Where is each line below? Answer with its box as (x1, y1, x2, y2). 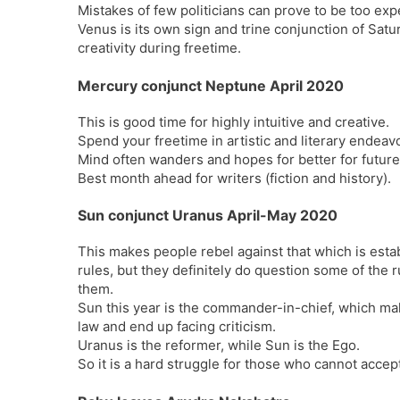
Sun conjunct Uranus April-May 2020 (78, 206, 337, 224)
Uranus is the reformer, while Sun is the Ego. (78, 337, 360, 354)
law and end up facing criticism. (78, 318, 276, 335)
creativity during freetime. (78, 39, 241, 56)
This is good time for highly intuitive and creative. (78, 112, 389, 130)
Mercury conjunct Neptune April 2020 (78, 76, 344, 95)
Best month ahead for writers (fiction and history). (78, 169, 391, 187)
